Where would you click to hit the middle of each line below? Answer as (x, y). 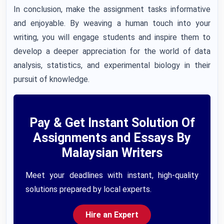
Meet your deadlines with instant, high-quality (112, 175)
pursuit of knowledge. (51, 79)
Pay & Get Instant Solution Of (112, 123)
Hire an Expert (112, 215)
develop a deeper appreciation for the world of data (112, 51)
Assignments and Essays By (112, 138)
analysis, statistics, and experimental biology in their (112, 65)
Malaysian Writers (112, 153)
